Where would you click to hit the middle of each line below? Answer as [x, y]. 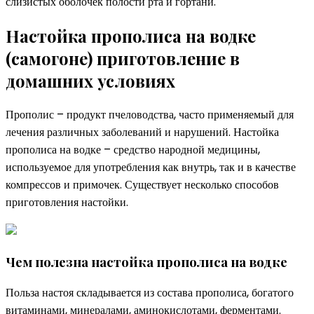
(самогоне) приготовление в [123, 59]
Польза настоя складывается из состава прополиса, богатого [150, 292]
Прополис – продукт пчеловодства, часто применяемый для [150, 115]
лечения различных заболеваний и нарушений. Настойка [142, 132]
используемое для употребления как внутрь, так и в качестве [151, 168]
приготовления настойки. [67, 203]
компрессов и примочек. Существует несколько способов [142, 185]
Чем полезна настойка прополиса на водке [146, 261]
